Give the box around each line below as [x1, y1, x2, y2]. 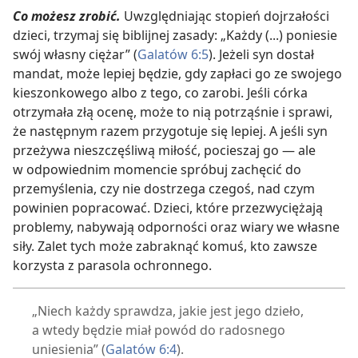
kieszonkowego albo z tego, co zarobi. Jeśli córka [13, 84, 308, 102]
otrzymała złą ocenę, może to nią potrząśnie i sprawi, [13, 103, 332, 121]
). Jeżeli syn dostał [209, 46, 314, 64]
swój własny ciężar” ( [13, 46, 137, 64]
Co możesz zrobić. [13, 7, 121, 26]
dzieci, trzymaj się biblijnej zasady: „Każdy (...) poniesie [13, 26, 337, 45]
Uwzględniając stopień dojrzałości [121, 7, 329, 26]
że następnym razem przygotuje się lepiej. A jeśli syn [13, 122, 328, 141]
